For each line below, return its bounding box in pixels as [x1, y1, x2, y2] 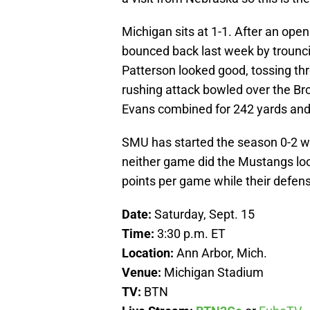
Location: [122, 246, 176, 261]
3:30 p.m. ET [157, 226, 226, 241]
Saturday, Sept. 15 [154, 207, 255, 222]
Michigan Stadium [164, 265, 264, 280]
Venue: [122, 265, 164, 280]
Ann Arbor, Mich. [176, 246, 267, 261]
